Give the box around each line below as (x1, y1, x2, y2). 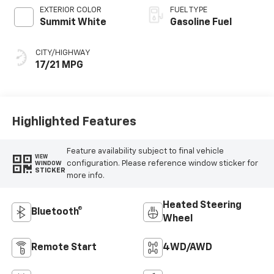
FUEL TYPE (170, 6, 207, 15)
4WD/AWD (163, 243, 212, 253)
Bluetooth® (31, 207, 83, 218)
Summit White (39, 18, 106, 28)
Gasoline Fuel (170, 18, 232, 28)
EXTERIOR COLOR (39, 6, 102, 15)
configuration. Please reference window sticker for (66, 159, 258, 168)
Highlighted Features (11, 115, 136, 128)
